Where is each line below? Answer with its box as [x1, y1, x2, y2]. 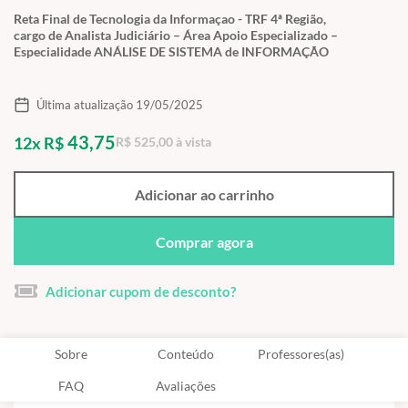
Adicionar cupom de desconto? [46, 283, 236, 301]
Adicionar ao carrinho [134, 186, 274, 203]
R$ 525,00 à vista [116, 134, 211, 150]
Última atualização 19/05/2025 [36, 97, 203, 112]
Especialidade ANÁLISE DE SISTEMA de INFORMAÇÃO [14, 43, 329, 59]
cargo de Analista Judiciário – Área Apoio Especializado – [14, 26, 338, 43]
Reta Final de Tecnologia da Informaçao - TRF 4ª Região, [14, 10, 326, 26]
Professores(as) [257, 346, 344, 362]
